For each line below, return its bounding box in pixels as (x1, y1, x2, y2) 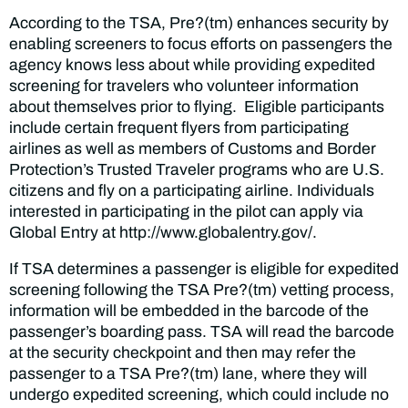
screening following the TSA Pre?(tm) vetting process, (9, 281, 394, 300)
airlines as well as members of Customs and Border (9, 139, 376, 158)
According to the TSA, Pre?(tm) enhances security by (9, 14, 389, 32)
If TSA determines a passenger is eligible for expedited (9, 260, 399, 279)
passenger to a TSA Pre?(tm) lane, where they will (9, 365, 367, 383)
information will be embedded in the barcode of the (9, 302, 369, 321)
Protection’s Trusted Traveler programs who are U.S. (9, 160, 384, 178)
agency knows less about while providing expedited (9, 56, 375, 74)
